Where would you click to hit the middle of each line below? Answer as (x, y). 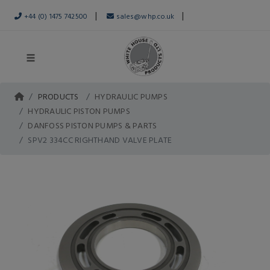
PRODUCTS (58, 96)
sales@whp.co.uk (144, 16)
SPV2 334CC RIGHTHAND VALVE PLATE (100, 140)
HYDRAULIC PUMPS (131, 96)
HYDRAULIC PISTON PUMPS (79, 111)
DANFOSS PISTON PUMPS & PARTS (93, 125)
